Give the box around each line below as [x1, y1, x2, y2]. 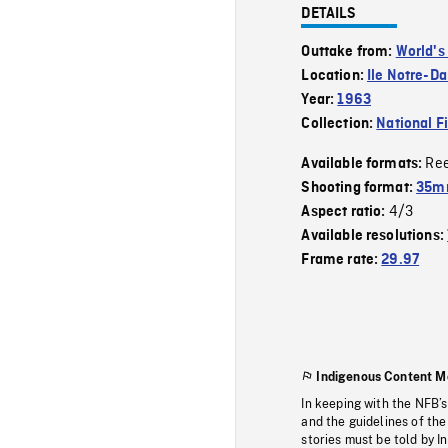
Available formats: [301, 155, 426, 172]
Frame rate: [301, 251, 382, 268]
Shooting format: [301, 179, 417, 196]
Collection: [301, 115, 377, 132]
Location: [301, 67, 368, 84]
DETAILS [301, 5, 357, 22]
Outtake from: [301, 43, 396, 60]
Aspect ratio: [301, 203, 389, 220]
